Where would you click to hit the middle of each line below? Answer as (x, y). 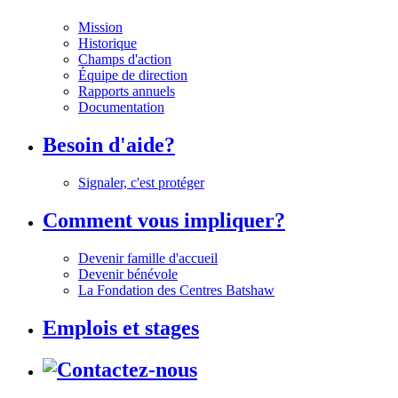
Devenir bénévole (128, 274)
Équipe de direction (133, 76)
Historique (107, 44)
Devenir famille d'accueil (148, 258)
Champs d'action (125, 60)
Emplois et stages (121, 327)
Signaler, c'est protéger (141, 183)
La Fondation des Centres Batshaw (176, 290)
